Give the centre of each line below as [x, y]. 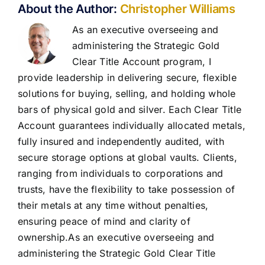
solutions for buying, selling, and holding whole [127, 94]
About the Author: [69, 9]
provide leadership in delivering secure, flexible [127, 78]
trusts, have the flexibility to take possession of [126, 190]
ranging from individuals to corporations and [121, 174]
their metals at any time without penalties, [113, 206]
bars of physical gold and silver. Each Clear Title [130, 110]
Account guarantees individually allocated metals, [132, 126]
